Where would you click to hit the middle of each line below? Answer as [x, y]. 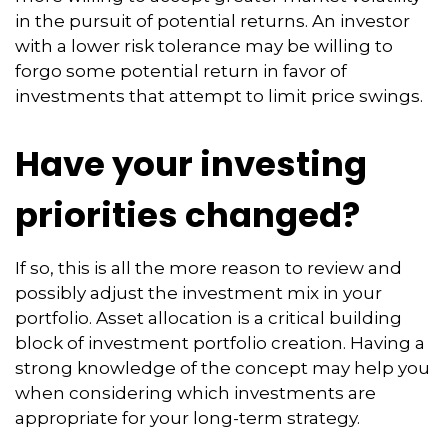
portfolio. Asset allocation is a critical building [208, 318]
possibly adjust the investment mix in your [198, 293]
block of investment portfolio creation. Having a [220, 343]
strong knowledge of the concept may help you [222, 368]
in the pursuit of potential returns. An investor [212, 21]
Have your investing [191, 164]
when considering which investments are [195, 393]
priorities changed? [187, 215]
